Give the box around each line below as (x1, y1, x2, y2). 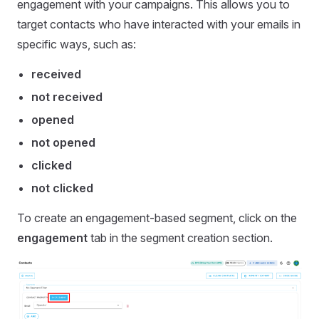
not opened (31, 135, 95, 150)
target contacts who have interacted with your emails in (17, 16, 300, 31)
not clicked (31, 180, 93, 195)
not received (31, 89, 103, 104)
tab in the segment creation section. (88, 230, 273, 245)
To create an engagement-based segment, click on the (17, 210, 297, 225)
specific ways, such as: (17, 36, 136, 51)
